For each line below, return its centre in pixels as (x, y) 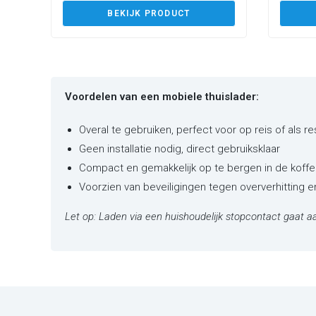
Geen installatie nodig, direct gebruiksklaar (180, 148)
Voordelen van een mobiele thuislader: (162, 96)
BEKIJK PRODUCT (149, 13)
